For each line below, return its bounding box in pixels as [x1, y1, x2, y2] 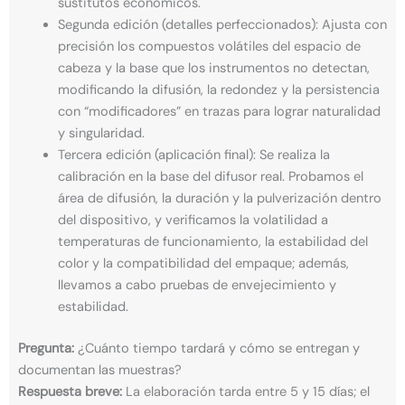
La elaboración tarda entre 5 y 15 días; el [122, 382, 370, 400]
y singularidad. [57, 124, 145, 142]
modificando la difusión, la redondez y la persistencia [57, 80, 380, 99]
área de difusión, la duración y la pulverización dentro [57, 189, 381, 207]
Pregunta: [18, 339, 74, 357]
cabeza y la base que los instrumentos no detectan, [57, 59, 370, 77]
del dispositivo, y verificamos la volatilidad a [57, 211, 328, 229]
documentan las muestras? [18, 361, 182, 379]
